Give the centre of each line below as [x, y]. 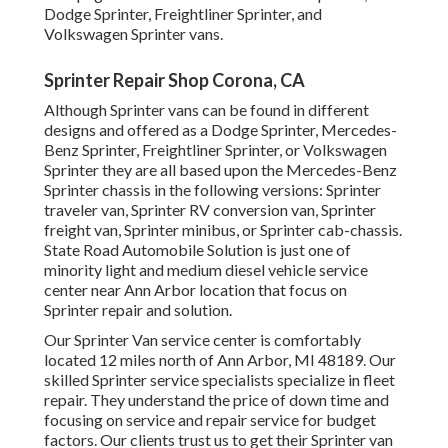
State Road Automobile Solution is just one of [197, 250]
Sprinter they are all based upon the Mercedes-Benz [220, 170]
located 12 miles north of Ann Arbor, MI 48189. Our [220, 360]
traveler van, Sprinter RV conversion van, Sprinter [210, 210]
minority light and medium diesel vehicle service [206, 270]
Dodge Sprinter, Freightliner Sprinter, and [183, 14]
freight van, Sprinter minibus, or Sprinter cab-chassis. [223, 230]
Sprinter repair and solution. [138, 310]
